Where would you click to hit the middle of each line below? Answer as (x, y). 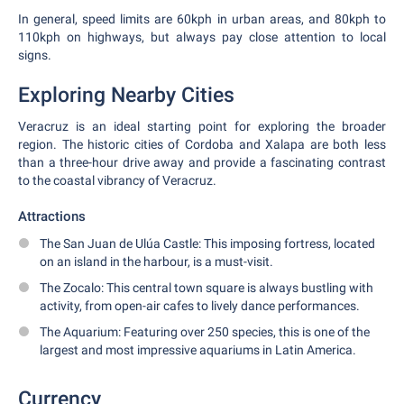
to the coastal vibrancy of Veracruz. (117, 180)
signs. (35, 55)
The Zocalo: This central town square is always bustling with (207, 288)
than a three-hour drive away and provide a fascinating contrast (202, 162)
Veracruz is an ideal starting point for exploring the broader (202, 126)
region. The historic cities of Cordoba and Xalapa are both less (202, 144)
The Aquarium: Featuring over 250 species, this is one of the (205, 332)
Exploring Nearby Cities (126, 95)
